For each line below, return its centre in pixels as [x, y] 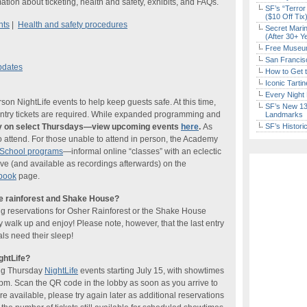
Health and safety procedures [73, 25]
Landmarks [284, 114]
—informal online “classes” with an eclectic [142, 151]
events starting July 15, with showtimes [151, 271]
